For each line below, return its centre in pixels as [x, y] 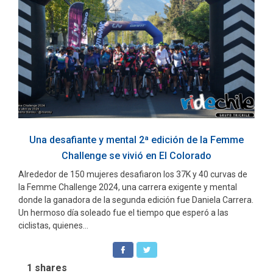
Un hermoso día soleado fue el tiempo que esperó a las [123, 212]
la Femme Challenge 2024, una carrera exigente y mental [128, 187]
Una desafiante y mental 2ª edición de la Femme [136, 140]
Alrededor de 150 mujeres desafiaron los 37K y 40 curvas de [133, 174]
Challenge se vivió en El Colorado [136, 155]
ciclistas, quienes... [53, 225]
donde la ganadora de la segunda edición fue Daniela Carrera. [136, 200]
